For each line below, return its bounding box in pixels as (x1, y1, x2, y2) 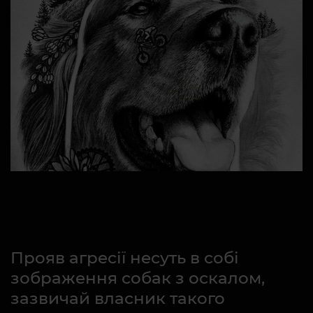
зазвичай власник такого (10, 288, 225, 308)
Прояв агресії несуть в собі (10, 247, 239, 268)
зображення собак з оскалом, (10, 268, 265, 288)
